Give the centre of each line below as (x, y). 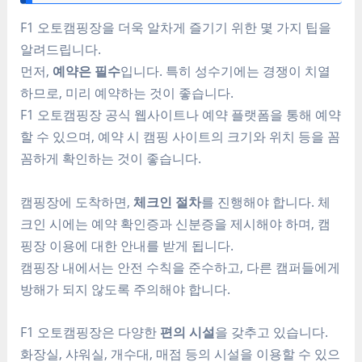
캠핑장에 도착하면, (77, 201)
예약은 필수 (87, 71)
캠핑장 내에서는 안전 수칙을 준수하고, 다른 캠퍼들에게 (181, 267)
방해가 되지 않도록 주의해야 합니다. (126, 288)
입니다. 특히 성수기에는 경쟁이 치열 (226, 71)
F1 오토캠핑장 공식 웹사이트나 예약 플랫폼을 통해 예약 (181, 115)
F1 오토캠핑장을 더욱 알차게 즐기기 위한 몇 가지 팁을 (176, 27)
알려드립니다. (61, 49)
